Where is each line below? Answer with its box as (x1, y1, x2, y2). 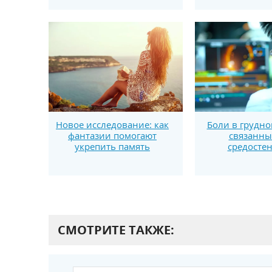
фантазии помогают (68, 129, 157, 141)
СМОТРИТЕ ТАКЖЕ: (57, 222, 174, 239)
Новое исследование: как (56, 118, 169, 131)
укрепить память (75, 140, 150, 152)
